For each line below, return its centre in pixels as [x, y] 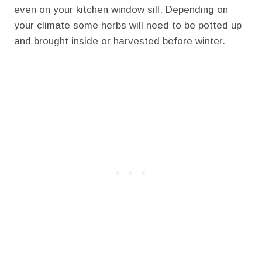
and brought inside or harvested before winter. [120, 41]
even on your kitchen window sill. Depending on [121, 9]
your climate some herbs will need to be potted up [128, 25]
